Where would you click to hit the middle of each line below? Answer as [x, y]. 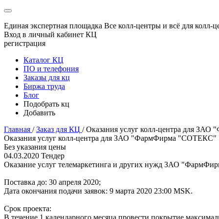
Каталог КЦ [44, 60]
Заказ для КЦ [58, 129]
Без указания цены [35, 147]
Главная [17, 129]
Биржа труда [44, 86]
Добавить [39, 113]
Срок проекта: [28, 208]
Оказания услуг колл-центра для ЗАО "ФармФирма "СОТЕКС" [110, 138]
